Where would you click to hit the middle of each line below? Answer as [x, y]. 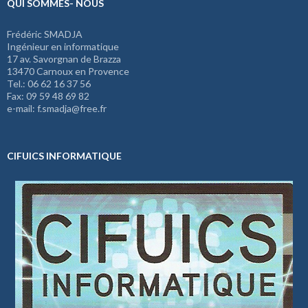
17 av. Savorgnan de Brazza [64, 59]
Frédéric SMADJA [45, 34]
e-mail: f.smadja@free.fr [57, 109]
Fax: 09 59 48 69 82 [48, 96]
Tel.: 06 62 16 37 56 [49, 84]
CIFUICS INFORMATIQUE [64, 156]
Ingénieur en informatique [63, 47]
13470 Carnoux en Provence [68, 71]
